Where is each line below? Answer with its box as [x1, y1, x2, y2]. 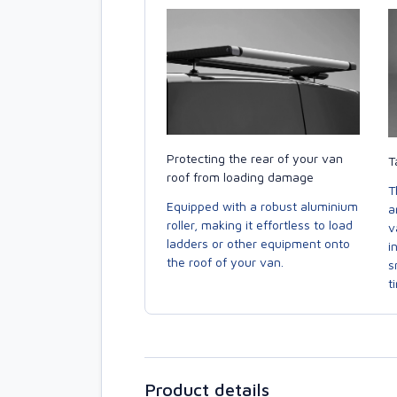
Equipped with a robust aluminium [167, 198, 358, 214]
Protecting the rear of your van [167, 150, 343, 166]
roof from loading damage [167, 168, 314, 184]
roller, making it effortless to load [167, 216, 353, 232]
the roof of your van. [167, 253, 284, 269]
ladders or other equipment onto [167, 235, 350, 251]
